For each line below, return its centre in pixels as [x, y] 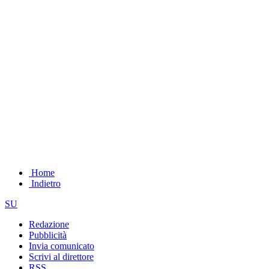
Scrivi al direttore [61, 256]
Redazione [49, 224]
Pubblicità [48, 235]
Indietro [45, 183]
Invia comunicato [62, 246]
